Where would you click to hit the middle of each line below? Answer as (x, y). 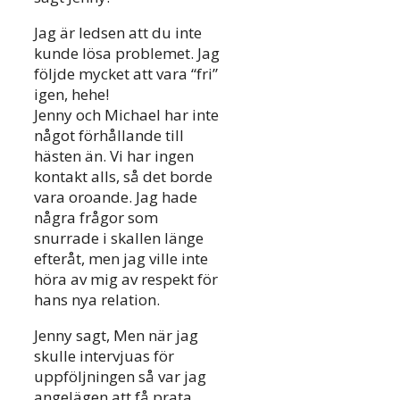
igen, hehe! (71, 94)
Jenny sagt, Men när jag (116, 335)
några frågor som (96, 217)
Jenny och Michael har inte (126, 114)
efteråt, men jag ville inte (121, 258)
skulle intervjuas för (104, 355)
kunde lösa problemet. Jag (127, 53)
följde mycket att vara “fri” (126, 73)
